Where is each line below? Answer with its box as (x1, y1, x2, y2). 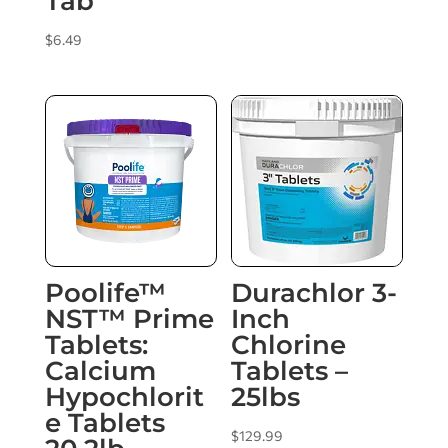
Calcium (44, 354, 156, 387)
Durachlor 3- (231, 276, 398, 309)
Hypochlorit (44, 380, 204, 413)
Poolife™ (44, 276, 166, 309)
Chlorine (231, 328, 347, 361)
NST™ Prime (44, 302, 214, 335)
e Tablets (44, 406, 165, 439)
